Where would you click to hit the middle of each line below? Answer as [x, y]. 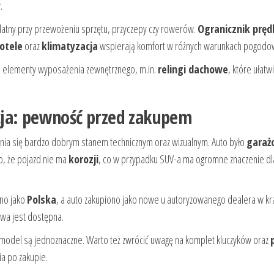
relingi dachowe [193, 69]
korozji [83, 159]
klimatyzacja [70, 46]
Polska [42, 200]
